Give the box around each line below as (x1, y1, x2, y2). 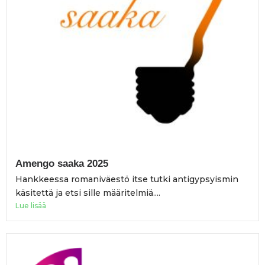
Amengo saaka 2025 (15, 158, 108, 170)
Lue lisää (15, 201, 46, 211)
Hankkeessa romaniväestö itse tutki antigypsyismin (15, 174, 238, 185)
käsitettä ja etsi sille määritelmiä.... (15, 188, 160, 199)
